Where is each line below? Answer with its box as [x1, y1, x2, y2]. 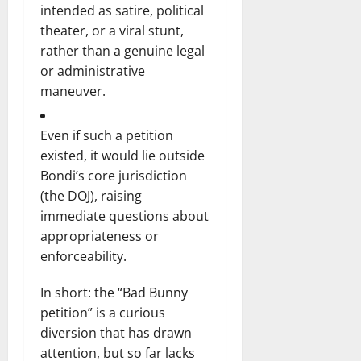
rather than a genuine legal [40, 41, 205, 60]
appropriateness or [40, 226, 159, 245]
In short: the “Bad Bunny [40, 283, 188, 301]
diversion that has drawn [40, 323, 192, 342]
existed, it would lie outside [40, 146, 205, 164]
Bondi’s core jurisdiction [40, 166, 187, 185]
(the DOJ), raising [40, 186, 142, 205]
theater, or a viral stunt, [40, 21, 184, 39]
